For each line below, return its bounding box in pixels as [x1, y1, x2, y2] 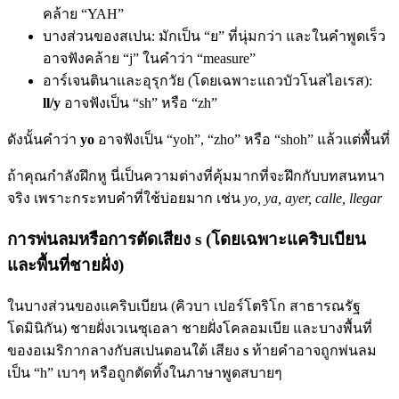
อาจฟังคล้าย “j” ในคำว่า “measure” [43, 51, 256, 67]
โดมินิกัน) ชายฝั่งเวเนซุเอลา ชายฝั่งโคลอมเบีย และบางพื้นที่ [7, 320, 372, 336]
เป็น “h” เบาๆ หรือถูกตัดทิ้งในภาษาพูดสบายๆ [7, 364, 282, 380]
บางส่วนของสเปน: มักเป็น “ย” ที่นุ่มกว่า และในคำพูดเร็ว [43, 28, 386, 45]
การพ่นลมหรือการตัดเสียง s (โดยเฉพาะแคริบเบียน [7, 229, 366, 248]
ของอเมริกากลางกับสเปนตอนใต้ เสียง [7, 342, 243, 358]
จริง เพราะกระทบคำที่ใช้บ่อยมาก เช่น [7, 191, 244, 207]
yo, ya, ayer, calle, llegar [244, 191, 382, 207]
